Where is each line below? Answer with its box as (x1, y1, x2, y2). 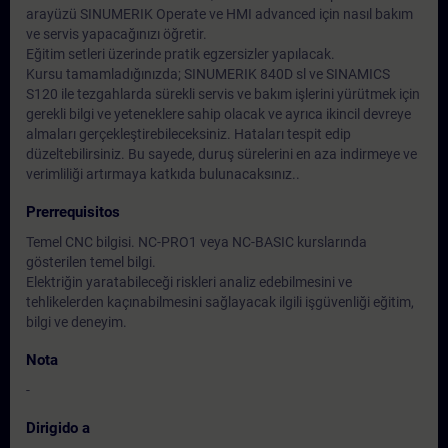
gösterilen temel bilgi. (26, 254, 156, 270)
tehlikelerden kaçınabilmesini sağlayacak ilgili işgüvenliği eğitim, (26, 294, 414, 310)
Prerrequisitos (26, 203, 120, 221)
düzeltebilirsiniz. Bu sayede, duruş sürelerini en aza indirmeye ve (26, 146, 417, 162)
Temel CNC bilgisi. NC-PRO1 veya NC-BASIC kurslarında (26, 234, 367, 250)
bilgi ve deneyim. (26, 314, 127, 330)
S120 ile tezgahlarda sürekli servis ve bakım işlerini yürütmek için (26, 86, 420, 102)
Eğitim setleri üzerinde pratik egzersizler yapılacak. (26, 46, 335, 62)
